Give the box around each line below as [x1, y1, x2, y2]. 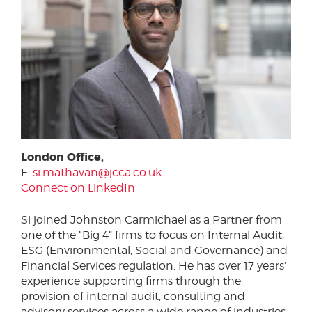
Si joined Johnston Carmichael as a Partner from [21, 213, 282, 227]
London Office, [21, 150, 104, 165]
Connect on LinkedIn [21, 181, 135, 195]
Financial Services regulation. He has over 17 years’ [21, 259, 286, 273]
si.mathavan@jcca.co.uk [33, 166, 162, 180]
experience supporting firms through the [21, 274, 241, 288]
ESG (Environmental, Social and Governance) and [21, 244, 288, 258]
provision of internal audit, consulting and [21, 290, 245, 304]
